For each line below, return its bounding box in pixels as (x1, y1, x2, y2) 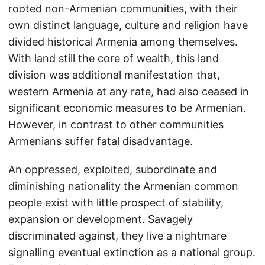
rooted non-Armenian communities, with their (8, 2, 238, 15)
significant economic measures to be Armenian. (8, 102, 246, 114)
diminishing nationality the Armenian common (8, 180, 238, 192)
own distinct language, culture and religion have (8, 19, 248, 31)
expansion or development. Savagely (8, 213, 193, 225)
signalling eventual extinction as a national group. (8, 246, 256, 258)
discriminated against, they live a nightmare (8, 230, 227, 242)
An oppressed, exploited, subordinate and (8, 163, 217, 176)
